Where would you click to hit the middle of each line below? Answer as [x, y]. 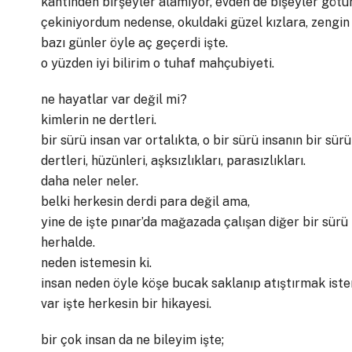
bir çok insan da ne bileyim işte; [132, 340]
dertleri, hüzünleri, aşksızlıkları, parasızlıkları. [173, 161]
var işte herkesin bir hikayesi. [126, 304]
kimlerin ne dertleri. [99, 120]
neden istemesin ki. [96, 263]
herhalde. [68, 242]
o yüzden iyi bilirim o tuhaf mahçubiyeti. [158, 63]
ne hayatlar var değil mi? [114, 99]
